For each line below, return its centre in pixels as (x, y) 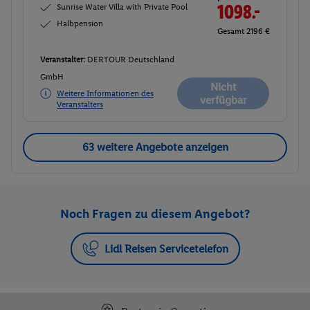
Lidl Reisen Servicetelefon (166, 248)
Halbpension (80, 23)
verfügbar (223, 100)
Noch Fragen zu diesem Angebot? (155, 213)
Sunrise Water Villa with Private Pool (122, 7)
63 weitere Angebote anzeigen (155, 147)
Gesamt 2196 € (244, 31)
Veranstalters (80, 104)
